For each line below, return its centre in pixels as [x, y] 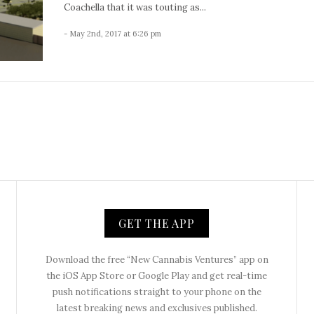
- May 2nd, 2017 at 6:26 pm [112, 33]
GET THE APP [157, 223]
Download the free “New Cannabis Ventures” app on [157, 259]
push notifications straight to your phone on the [157, 292]
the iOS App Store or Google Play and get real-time [157, 275]
